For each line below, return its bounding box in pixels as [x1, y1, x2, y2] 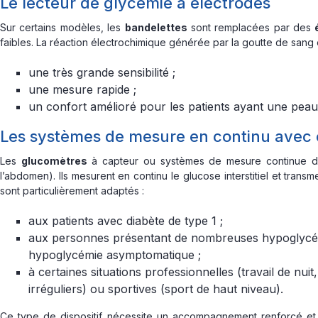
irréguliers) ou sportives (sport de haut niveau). [28, 282, 283, 296]
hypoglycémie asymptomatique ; [28, 248, 201, 262]
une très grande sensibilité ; [28, 65, 175, 79]
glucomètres [21, 155, 87, 167]
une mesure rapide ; [28, 82, 136, 97]
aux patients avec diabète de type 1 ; [28, 214, 223, 228]
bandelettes [124, 21, 187, 33]
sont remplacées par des [187, 21, 315, 33]
